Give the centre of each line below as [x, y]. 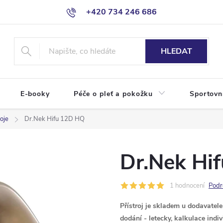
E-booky [35, 94]
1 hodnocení [187, 186]
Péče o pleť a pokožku [113, 94]
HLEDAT [176, 51]
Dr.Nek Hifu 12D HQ [55, 119]
